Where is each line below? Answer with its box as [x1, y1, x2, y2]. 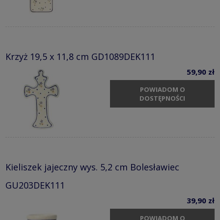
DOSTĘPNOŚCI [139, 93, 185, 103]
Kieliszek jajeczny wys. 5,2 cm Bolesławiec [5, 161, 179, 173]
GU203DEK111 [5, 179, 65, 192]
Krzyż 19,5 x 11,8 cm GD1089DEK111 [5, 51, 155, 63]
